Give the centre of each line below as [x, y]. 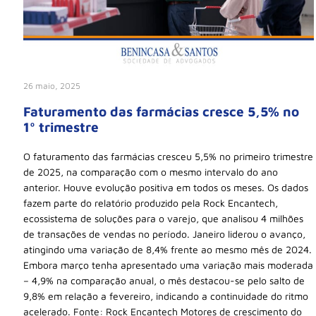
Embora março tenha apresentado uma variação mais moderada [168, 265]
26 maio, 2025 [52, 86]
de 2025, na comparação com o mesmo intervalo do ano [151, 172]
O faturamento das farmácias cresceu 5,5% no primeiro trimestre [168, 157]
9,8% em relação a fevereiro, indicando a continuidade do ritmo [166, 296]
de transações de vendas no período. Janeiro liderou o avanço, [164, 234]
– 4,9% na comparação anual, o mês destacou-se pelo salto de [164, 281]
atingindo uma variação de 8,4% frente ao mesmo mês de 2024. [168, 250]
